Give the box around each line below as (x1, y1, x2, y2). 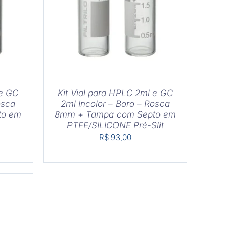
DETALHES (90, 2, 140, 13)
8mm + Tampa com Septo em (54, 109, 176, 120)
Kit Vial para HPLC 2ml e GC (57, 87, 173, 98)
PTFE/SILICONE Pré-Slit (66, 120, 164, 130)
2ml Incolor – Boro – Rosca (60, 98, 170, 109)
